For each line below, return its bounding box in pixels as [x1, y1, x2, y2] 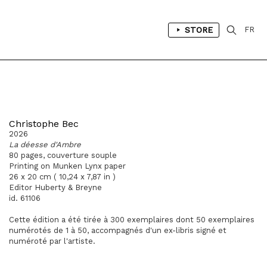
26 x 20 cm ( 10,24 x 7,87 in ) [9, 172, 116, 181]
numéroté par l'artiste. [9, 237, 95, 246]
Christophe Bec [9, 118, 79, 129]
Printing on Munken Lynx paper [9, 162, 126, 170]
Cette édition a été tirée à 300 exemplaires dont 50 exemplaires [9, 215, 254, 224]
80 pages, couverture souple [9, 151, 117, 160]
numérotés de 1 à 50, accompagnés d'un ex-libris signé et [9, 226, 226, 235]
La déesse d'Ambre [9, 140, 81, 149]
